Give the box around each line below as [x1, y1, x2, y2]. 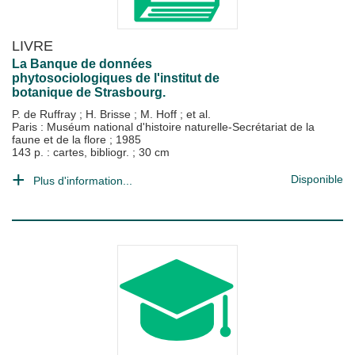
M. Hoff [140, 108, 180, 120]
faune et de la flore [12, 133, 109, 146]
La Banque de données [12, 57, 152, 71]
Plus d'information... [33, 174, 132, 187]
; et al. [180, 108, 211, 120]
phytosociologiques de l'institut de [12, 71, 219, 85]
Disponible [291, 173, 343, 185]
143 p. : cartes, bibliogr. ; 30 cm [12, 146, 170, 158]
